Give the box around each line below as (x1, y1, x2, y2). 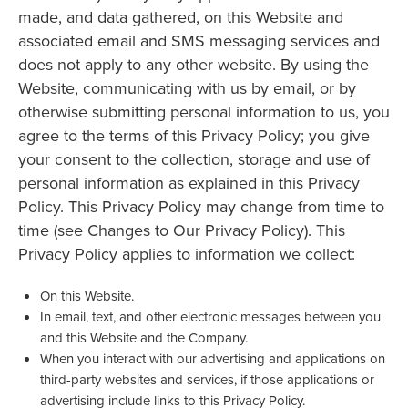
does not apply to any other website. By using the (18, 53, 369, 76)
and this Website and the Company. (40, 327, 248, 347)
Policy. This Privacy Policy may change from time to (18, 195, 384, 219)
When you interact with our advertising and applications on (40, 348, 385, 368)
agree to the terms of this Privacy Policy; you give (18, 124, 370, 148)
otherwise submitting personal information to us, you (18, 100, 390, 124)
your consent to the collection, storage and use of (18, 148, 370, 171)
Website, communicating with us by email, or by (18, 76, 356, 100)
